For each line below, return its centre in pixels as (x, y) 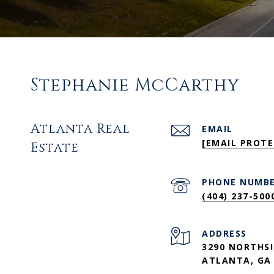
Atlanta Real (80, 129)
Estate (55, 148)
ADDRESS (224, 233)
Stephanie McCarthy (135, 85)
